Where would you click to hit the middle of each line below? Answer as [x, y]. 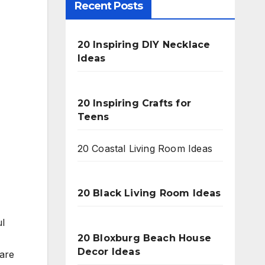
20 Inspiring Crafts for [134, 103]
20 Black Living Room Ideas [149, 193]
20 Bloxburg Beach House [144, 238]
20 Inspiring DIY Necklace [144, 45]
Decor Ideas [109, 252]
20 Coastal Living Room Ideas [145, 148]
